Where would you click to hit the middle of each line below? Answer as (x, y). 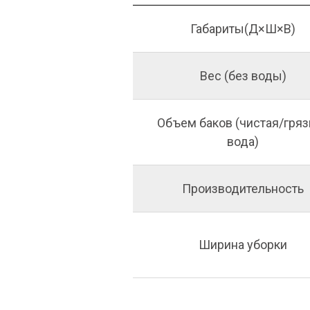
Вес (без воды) (243, 76)
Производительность (243, 189)
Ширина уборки (243, 245)
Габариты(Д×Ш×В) (243, 29)
